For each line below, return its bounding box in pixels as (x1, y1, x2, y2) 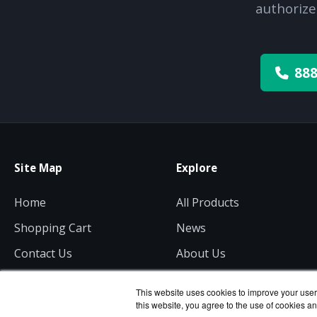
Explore (175, 161, 217, 175)
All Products (175, 195, 239, 211)
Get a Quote (14, 271, 78, 287)
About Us (175, 246, 226, 262)
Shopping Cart (14, 220, 91, 236)
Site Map (14, 161, 62, 175)
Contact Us (14, 246, 72, 262)
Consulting (175, 271, 234, 287)
